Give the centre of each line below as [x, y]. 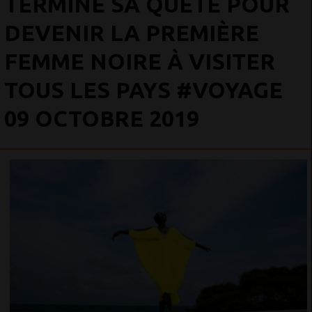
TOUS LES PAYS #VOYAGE [143, 90]
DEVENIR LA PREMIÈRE [132, 33]
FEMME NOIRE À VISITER [140, 61]
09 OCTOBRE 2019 [102, 118]
